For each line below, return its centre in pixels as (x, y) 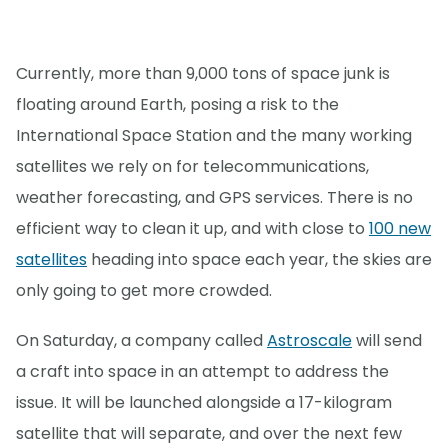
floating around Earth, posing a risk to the (177, 105)
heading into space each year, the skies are (259, 260)
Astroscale (309, 341)
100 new (400, 229)
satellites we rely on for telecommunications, (192, 167)
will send (387, 341)
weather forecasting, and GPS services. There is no (214, 198)
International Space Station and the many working (214, 136)
